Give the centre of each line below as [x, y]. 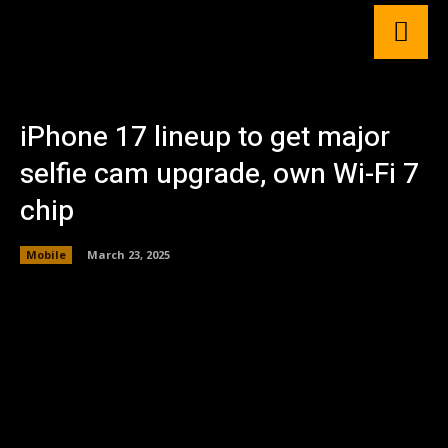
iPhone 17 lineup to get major [205, 137]
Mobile [46, 254]
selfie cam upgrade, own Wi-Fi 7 [219, 174]
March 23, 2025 [128, 254]
